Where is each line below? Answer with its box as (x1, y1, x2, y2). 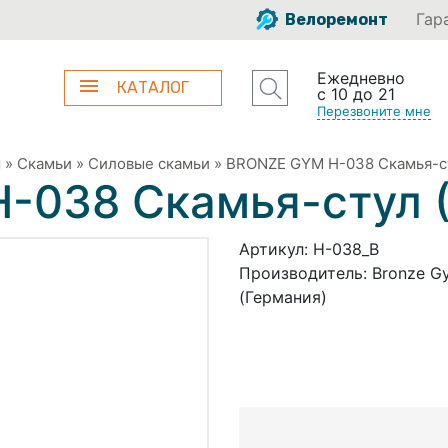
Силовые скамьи (88, 153, 210, 173)
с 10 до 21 (316, 84, 395, 104)
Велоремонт (282, 10, 388, 29)
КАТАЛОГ (117, 78, 190, 97)
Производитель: (239, 262, 372, 283)
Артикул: (239, 238, 313, 259)
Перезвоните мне (316, 103, 431, 119)
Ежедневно (316, 68, 405, 88)
